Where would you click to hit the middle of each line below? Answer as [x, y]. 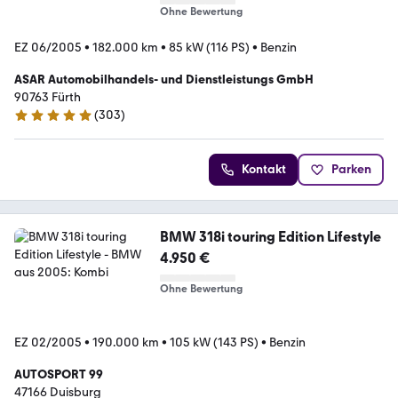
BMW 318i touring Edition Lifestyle [270, 236]
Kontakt [264, 169]
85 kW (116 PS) [209, 47]
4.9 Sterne [41, 123]
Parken [351, 169]
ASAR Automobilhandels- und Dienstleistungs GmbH [164, 79]
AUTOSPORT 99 [59, 374]
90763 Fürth [48, 97]
